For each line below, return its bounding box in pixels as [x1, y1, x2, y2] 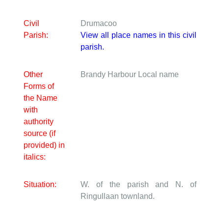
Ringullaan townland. [81, 192, 155, 201]
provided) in [24, 141, 65, 150]
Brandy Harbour [81, 70, 138, 79]
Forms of [24, 82, 54, 91]
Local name [138, 70, 179, 79]
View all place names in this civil [81, 31, 196, 40]
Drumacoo [81, 19, 117, 28]
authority [24, 117, 54, 126]
